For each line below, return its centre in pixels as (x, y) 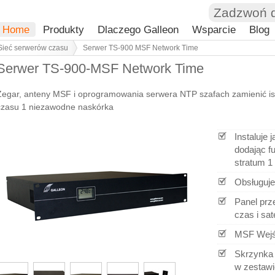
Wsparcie (214, 29)
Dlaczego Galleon (138, 29)
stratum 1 (254, 163)
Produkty (64, 29)
